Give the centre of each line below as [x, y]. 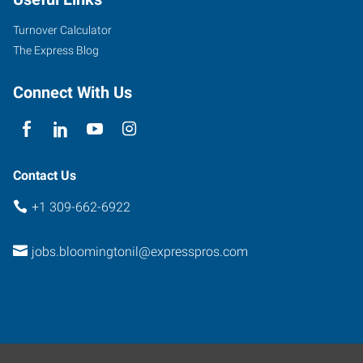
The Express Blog [56, 50]
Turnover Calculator [62, 30]
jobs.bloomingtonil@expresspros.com [139, 251]
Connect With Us [73, 92]
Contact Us [45, 175]
